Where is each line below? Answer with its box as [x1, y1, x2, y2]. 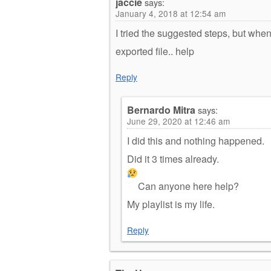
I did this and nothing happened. [127, 133, 264, 148]
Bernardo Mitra [127, 102, 195, 117]
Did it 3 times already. [127, 151, 219, 166]
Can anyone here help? [138, 178, 240, 193]
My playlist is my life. [127, 197, 215, 211]
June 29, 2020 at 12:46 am [127, 114, 230, 127]
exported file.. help [116, 44, 194, 58]
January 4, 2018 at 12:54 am [116, 7, 226, 19]
